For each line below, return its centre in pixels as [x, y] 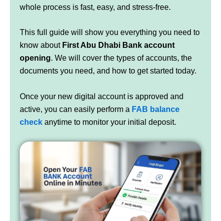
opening [35, 58]
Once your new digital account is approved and [102, 97]
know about [41, 45]
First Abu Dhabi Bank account [118, 45]
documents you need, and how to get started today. [108, 71]
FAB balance [156, 110]
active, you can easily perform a [76, 110]
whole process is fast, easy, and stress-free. [95, 7]
